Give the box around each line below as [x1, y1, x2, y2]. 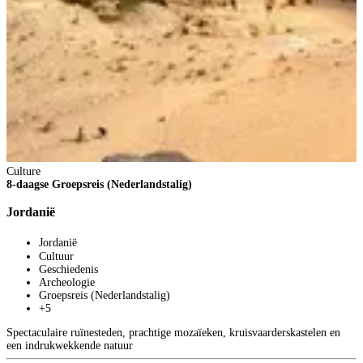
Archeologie [39, 276, 95, 289]
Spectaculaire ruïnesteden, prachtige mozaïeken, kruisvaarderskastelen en [6, 327, 340, 340]
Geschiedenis [39, 263, 98, 276]
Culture [6, 164, 41, 177]
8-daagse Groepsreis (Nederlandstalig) [6, 177, 192, 190]
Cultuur [39, 250, 74, 263]
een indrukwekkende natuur [6, 340, 133, 352]
